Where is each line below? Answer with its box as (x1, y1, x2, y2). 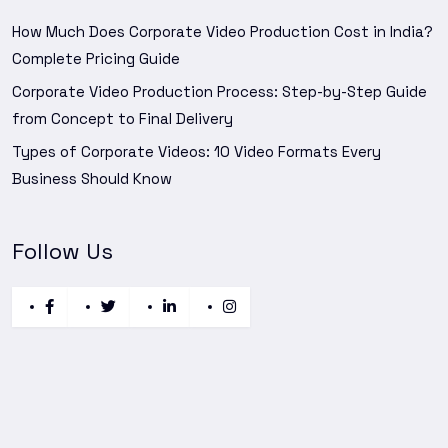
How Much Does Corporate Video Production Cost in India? (12, 21, 433, 41)
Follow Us (12, 236, 113, 265)
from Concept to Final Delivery (12, 108, 233, 128)
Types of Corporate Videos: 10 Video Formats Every (12, 141, 381, 161)
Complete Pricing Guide (12, 48, 180, 68)
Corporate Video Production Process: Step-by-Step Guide (12, 81, 427, 101)
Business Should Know (12, 168, 172, 188)
